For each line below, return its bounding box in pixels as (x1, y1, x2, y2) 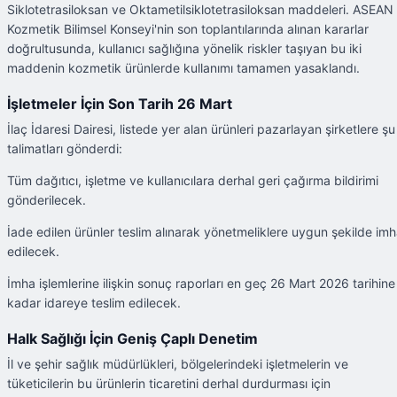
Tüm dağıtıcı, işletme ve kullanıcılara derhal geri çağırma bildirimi (7, 172, 378, 188)
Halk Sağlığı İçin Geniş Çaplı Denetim (7, 330, 258, 348)
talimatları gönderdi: (7, 140, 122, 156)
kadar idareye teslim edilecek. (7, 295, 181, 311)
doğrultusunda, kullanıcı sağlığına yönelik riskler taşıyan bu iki (7, 40, 362, 56)
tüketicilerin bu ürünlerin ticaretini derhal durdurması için (7, 376, 331, 392)
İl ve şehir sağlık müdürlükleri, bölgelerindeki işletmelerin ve (7, 356, 348, 372)
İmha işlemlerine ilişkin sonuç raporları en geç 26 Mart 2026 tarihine (7, 276, 395, 292)
